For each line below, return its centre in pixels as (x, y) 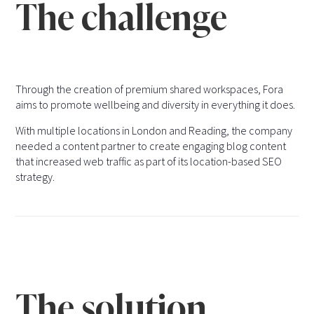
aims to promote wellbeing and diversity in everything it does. (156, 105)
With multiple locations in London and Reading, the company (154, 131)
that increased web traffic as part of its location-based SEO (149, 162)
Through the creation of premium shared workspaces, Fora (150, 89)
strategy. (35, 177)
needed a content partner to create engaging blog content (151, 146)
